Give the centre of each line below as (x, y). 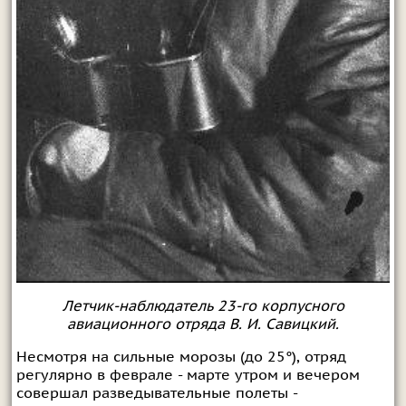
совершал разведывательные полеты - (156, 394)
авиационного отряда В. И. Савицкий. (203, 325)
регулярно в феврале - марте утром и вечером (188, 376)
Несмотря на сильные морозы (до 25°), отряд (181, 358)
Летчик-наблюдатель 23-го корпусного (203, 307)
